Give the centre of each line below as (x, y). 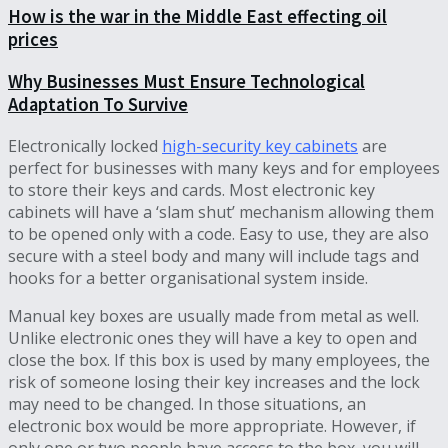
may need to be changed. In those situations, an (187, 403)
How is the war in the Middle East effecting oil (197, 17)
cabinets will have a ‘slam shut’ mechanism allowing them (221, 211)
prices (33, 40)
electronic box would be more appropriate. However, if (212, 425)
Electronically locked (85, 145)
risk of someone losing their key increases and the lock (214, 381)
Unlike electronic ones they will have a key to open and (212, 337)
